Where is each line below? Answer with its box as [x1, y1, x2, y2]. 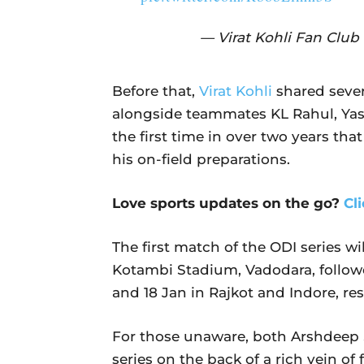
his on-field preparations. [112, 150, 290, 167]
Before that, [112, 82, 199, 99]
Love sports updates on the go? [112, 194, 344, 211]
